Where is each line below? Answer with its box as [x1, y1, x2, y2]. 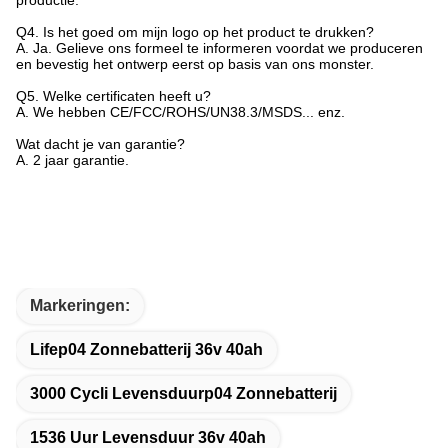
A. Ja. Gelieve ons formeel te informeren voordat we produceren [16, 39, 423, 56]
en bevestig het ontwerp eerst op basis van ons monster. [16, 55, 374, 72]
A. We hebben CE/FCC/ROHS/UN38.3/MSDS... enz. [16, 103, 345, 120]
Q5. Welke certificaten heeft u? [16, 87, 211, 104]
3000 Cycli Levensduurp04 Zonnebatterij [30, 384, 337, 402]
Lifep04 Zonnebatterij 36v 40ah [30, 340, 263, 358]
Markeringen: [30, 296, 130, 314]
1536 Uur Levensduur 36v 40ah [30, 428, 266, 446]
